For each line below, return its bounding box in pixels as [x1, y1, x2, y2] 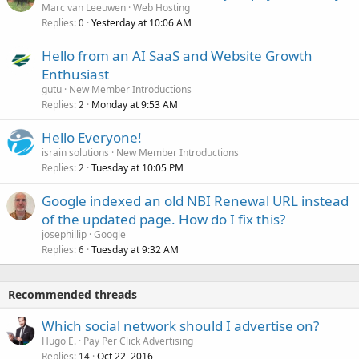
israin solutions [42, 146, 109, 160]
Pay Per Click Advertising [83, 334, 193, 349]
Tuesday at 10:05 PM [91, 161, 184, 175]
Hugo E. [42, 334, 76, 349]
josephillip [42, 228, 87, 242]
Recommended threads [8, 287, 137, 303]
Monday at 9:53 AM [91, 98, 178, 112]
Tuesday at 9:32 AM [91, 243, 179, 257]
